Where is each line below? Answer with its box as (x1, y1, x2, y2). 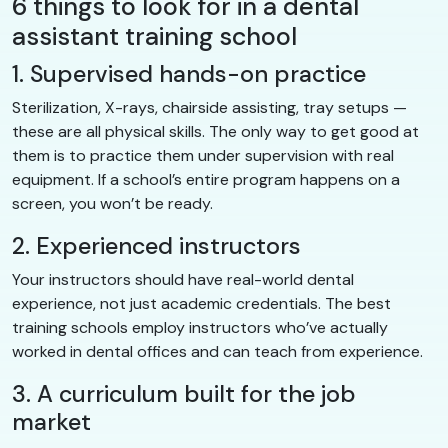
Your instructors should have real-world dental (12, 268, 354, 290)
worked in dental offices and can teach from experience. (12, 340, 423, 362)
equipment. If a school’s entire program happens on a (12, 168, 400, 190)
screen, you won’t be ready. (12, 192, 213, 214)
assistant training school (12, 19, 297, 53)
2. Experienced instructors (12, 230, 301, 261)
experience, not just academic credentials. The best (12, 292, 391, 314)
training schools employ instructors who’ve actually (12, 316, 388, 338)
